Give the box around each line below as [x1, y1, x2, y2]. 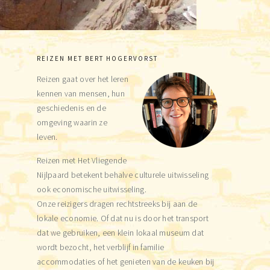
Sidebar [36, 77, 95, 97]
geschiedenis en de [37, 103, 106, 113]
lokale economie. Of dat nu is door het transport [37, 213, 209, 224]
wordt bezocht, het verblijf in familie [37, 242, 165, 253]
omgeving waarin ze [37, 118, 107, 128]
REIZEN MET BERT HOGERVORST [37, 54, 158, 63]
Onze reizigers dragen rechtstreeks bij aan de [37, 199, 198, 209]
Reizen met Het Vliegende [37, 155, 127, 166]
